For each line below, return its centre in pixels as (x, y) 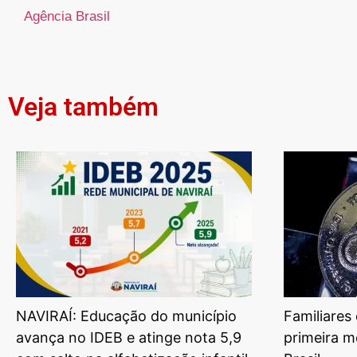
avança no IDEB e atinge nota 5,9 (129, 338)
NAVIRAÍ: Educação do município (126, 316)
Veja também (83, 106)
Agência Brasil (67, 17)
